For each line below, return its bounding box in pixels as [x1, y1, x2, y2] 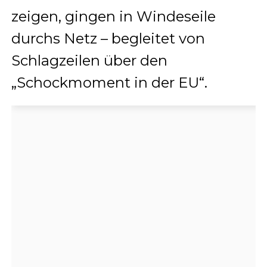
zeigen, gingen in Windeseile [11, 7, 216, 25]
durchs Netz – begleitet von [11, 29, 205, 47]
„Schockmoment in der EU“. [11, 73, 207, 91]
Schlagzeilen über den [11, 51, 167, 69]
